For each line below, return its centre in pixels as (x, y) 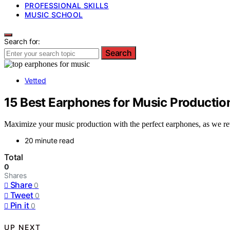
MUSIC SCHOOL (54, 14)
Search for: (22, 41)
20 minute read (50, 141)
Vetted (35, 80)
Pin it (20, 206)
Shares (15, 176)
